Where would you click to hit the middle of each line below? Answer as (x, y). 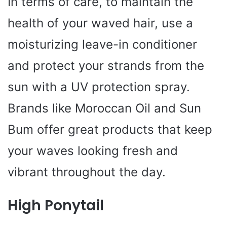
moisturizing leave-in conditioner (102, 44)
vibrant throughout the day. (87, 172)
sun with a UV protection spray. (99, 87)
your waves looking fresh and (93, 150)
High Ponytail (56, 205)
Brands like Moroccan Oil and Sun (104, 108)
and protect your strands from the (106, 65)
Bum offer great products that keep (110, 129)
